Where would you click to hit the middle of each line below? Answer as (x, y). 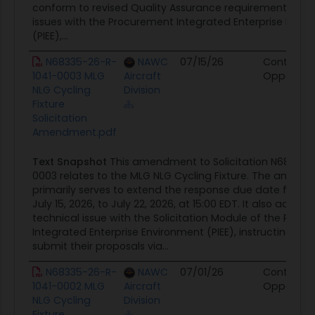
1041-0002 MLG (68, 286)
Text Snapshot (69, 161)
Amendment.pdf (74, 132)
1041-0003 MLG (68, 76)
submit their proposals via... (100, 246)
